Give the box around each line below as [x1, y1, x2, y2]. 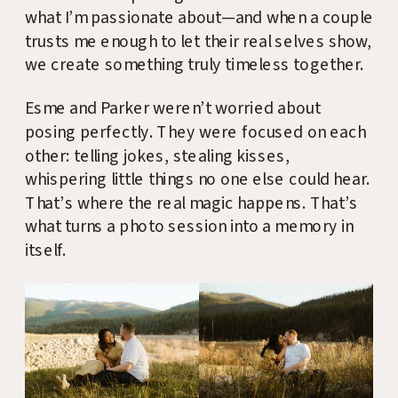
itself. [25, 238, 67, 264]
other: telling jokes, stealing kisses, [25, 144, 291, 170]
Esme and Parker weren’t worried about [25, 96, 322, 122]
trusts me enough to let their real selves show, [25, 29, 372, 55]
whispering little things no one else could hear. [25, 167, 370, 193]
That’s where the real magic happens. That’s [25, 191, 359, 217]
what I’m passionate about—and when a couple [25, 5, 374, 31]
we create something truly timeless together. [25, 52, 363, 78]
